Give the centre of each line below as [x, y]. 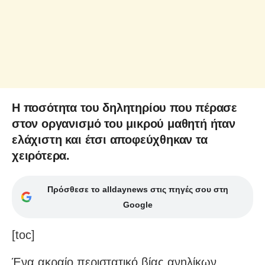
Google [138, 204]
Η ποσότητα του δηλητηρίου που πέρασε [125, 107]
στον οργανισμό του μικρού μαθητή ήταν [124, 123]
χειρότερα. [41, 155]
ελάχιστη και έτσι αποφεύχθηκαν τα [110, 139]
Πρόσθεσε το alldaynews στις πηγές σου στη [138, 189]
